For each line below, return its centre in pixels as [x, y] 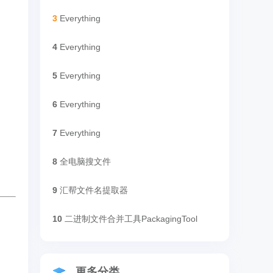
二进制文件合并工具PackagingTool [131, 219]
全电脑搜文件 [85, 161]
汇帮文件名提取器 [94, 190]
